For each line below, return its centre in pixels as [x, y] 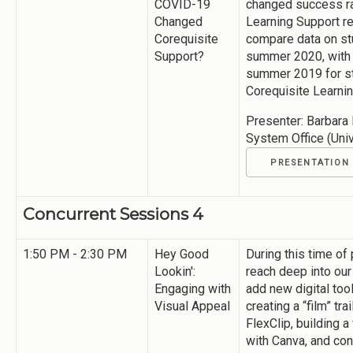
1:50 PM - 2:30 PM [75, 254]
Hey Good [182, 254]
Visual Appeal [192, 306]
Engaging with [193, 288]
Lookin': [175, 271]
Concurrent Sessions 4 [113, 214]
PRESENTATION [310, 162]
